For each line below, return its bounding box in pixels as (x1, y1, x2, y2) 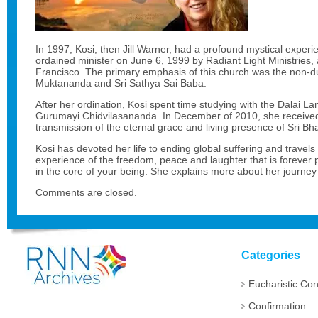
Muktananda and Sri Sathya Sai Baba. (35, 77, 207, 89)
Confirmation (248, 300, 306, 312)
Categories (241, 249, 300, 261)
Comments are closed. (35, 187, 137, 198)
